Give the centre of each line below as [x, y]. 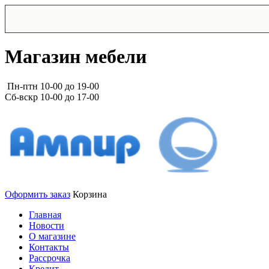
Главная [45, 214]
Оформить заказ [38, 194]
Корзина [90, 194]
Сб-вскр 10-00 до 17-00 [52, 97]
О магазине [52, 236]
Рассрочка [50, 258]
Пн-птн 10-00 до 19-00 [53, 86]
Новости [47, 225]
